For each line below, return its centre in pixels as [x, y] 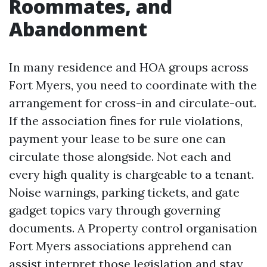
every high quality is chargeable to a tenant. [131, 174]
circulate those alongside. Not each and [120, 156]
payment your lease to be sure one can [117, 139]
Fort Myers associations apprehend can [120, 246]
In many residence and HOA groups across [129, 67]
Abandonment [78, 29]
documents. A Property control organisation [133, 228]
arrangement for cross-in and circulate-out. [133, 103]
